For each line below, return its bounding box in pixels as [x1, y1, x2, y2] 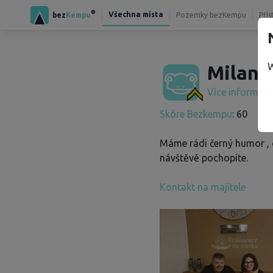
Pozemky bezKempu [176, 10, 246, 19]
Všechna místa [108, 10, 163, 18]
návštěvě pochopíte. [160, 152, 248, 163]
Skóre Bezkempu [160, 108, 232, 119]
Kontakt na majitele [160, 182, 246, 193]
